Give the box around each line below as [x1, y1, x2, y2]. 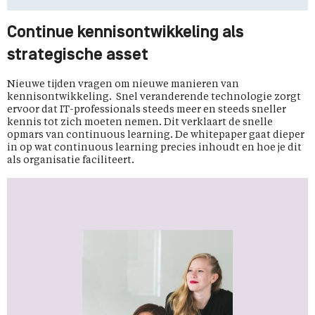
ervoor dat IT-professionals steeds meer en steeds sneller [7, 105, 286, 115]
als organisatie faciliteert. [7, 155, 134, 165]
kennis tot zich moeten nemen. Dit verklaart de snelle [7, 117, 273, 127]
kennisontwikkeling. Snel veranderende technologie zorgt [7, 92, 301, 102]
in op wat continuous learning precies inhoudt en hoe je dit [7, 143, 302, 153]
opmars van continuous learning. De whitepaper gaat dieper [7, 130, 304, 140]
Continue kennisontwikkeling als [7, 25, 244, 41]
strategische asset [7, 47, 148, 64]
